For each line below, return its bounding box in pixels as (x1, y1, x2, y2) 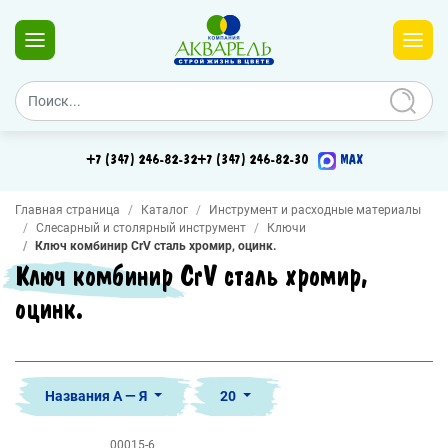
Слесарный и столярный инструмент (36, 221, 246, 235)
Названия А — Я (45, 388, 150, 404)
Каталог (141, 203, 188, 217)
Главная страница (15, 203, 120, 217)
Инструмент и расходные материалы (209, 203, 421, 217)
